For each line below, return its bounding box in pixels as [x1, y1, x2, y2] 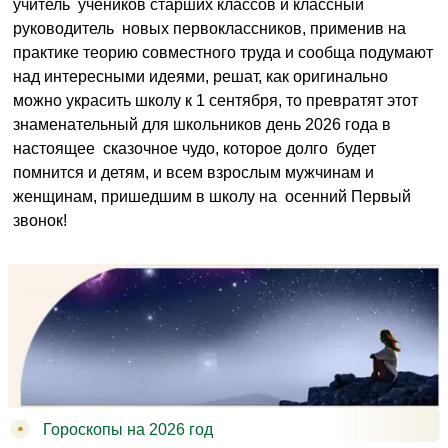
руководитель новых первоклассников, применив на [13, 19, 406, 37]
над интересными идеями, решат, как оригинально [13, 67, 388, 85]
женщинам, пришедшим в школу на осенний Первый [13, 187, 411, 205]
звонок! [13, 211, 67, 229]
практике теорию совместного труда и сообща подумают [13, 43, 433, 61]
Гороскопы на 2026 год [43, 421, 213, 439]
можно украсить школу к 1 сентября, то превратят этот [13, 91, 418, 109]
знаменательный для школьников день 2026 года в [13, 115, 391, 133]
